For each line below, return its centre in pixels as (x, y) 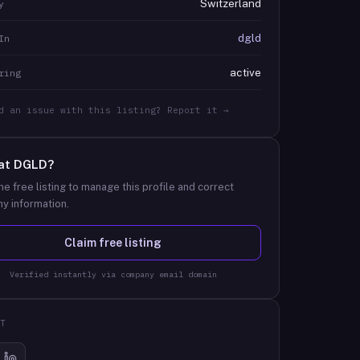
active (245, 72)
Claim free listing (113, 243)
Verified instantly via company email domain (113, 274)
